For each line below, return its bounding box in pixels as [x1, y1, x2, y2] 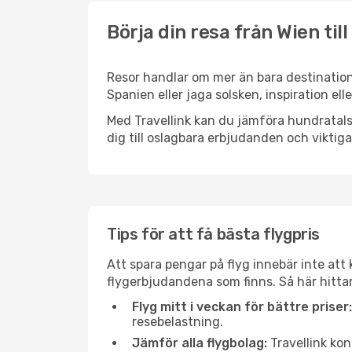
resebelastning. [132, 314, 223, 329]
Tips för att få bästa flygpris [107, 225, 320, 244]
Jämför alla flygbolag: [132, 335, 267, 350]
